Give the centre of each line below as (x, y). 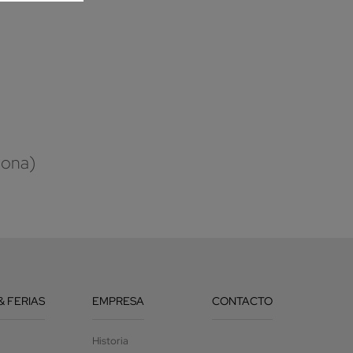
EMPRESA (118, 301)
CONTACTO (242, 301)
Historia (110, 340)
